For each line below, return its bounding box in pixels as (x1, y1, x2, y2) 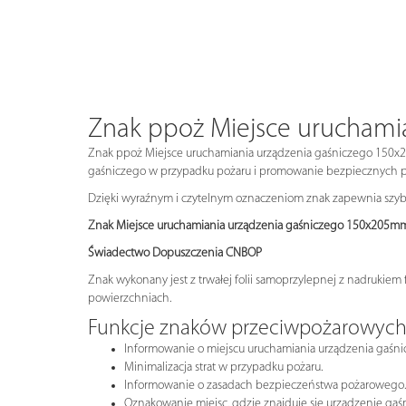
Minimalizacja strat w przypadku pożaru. (124, 360, 323, 374)
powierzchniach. (88, 291, 171, 305)
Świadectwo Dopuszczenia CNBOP (88, 246, 262, 260)
